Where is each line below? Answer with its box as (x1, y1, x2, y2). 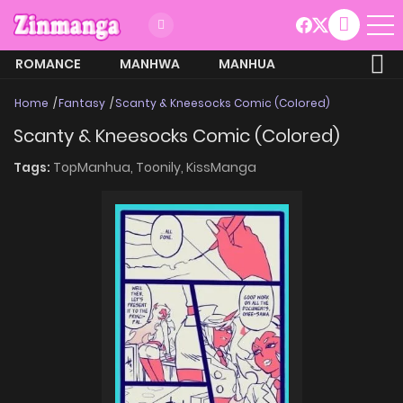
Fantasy (58, 94, 105, 111)
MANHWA (120, 54, 180, 73)
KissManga (186, 157, 256, 176)
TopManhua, (53, 157, 136, 176)
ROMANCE (15, 54, 81, 73)
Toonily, (136, 157, 186, 176)
